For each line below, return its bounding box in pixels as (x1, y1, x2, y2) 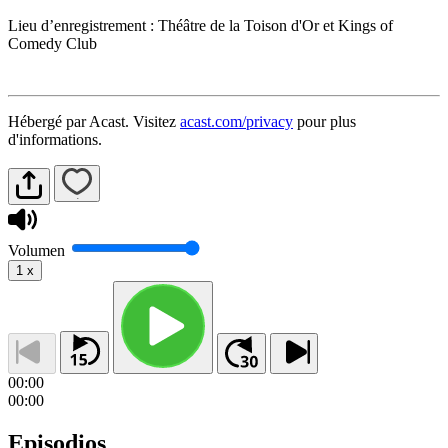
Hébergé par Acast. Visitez (8, 112, 180, 130)
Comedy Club (8, 34, 97, 52)
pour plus (293, 112, 356, 130)
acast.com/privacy (180, 112, 293, 130)
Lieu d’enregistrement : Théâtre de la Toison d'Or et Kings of (8, 16, 393, 34)
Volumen (8, 242, 65, 260)
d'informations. (8, 130, 102, 148)
